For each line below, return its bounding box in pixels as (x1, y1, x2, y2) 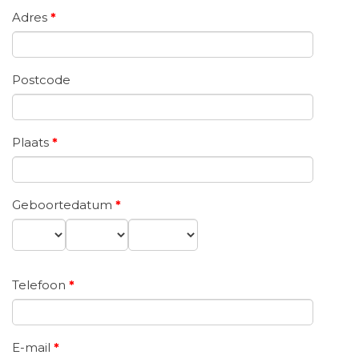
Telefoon (12, 277, 69, 293)
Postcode (12, 72, 71, 88)
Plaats (12, 135, 52, 151)
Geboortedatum (12, 197, 115, 213)
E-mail (12, 340, 54, 356)
